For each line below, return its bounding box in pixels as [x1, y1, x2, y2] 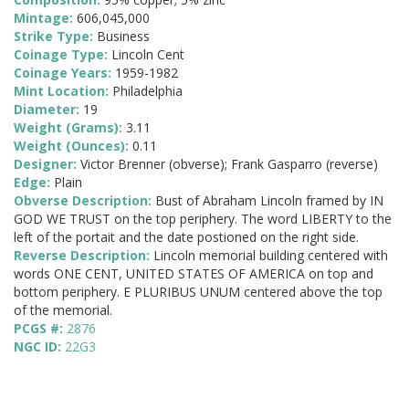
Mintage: [14, 9, 77, 27]
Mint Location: [14, 82, 112, 100]
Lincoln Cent [111, 46, 184, 64]
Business [97, 27, 150, 46]
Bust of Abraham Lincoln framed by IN [155, 192, 383, 210]
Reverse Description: [14, 246, 153, 265]
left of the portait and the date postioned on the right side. [14, 228, 359, 246]
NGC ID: [14, 338, 65, 356]
